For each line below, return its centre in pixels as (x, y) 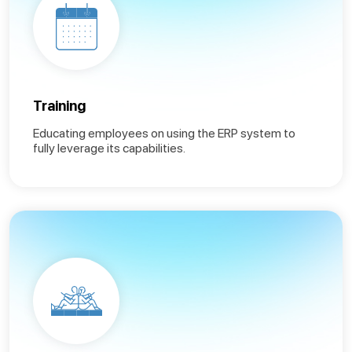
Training (59, 105)
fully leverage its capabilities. (109, 148)
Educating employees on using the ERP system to (164, 133)
